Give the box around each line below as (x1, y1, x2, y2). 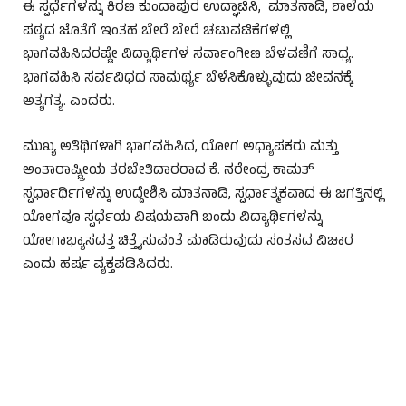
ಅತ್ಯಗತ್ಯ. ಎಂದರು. (23, 90, 130, 114)
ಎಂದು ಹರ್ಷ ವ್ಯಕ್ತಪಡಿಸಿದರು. (23, 253, 173, 277)
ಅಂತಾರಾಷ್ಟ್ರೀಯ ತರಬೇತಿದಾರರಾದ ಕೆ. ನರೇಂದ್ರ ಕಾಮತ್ (23, 159, 314, 183)
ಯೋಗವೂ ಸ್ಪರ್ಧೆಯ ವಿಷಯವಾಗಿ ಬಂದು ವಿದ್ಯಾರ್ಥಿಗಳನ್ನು (23, 206, 323, 230)
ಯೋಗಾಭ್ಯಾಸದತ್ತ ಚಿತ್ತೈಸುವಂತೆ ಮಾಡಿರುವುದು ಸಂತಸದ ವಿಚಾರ (23, 229, 353, 254)
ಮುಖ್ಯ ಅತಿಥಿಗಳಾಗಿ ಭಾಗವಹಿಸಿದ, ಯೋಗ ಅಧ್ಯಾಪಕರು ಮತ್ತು (23, 135, 338, 159)
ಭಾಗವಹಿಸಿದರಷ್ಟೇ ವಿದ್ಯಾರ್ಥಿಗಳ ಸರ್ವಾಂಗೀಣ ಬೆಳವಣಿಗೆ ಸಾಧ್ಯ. (23, 43, 353, 67)
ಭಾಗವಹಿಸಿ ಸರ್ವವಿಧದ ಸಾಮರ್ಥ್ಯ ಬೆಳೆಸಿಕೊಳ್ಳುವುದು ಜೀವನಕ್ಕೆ (23, 66, 353, 91)
